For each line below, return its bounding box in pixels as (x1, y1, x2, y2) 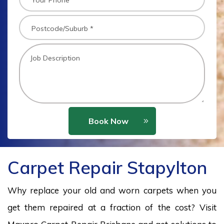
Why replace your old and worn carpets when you (7, 185, 216, 195)
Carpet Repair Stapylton (7, 156, 207, 178)
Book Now (88, 116, 128, 126)
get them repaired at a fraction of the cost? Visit (7, 202, 216, 212)
